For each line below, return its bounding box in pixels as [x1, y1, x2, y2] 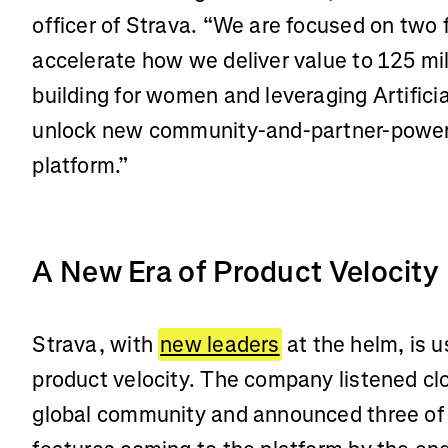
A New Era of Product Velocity [32, 251, 440, 292]
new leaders [160, 329, 280, 359]
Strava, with [32, 329, 159, 359]
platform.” [32, 150, 129, 180]
